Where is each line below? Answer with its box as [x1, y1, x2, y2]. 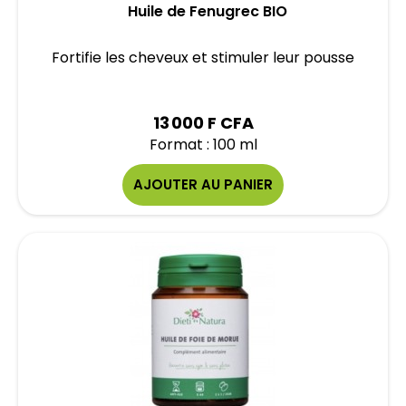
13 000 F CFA [152, 111, 254, 134]
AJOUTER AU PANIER [133, 175, 273, 194]
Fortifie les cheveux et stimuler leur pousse [52, 47, 354, 68]
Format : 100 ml [149, 134, 257, 155]
